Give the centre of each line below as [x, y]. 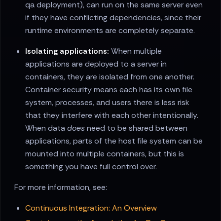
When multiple [136, 51]
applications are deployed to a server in [96, 64]
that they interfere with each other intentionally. [112, 115]
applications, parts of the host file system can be [114, 141]
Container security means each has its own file [109, 90]
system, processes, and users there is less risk [108, 103]
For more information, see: [61, 187]
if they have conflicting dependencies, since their [113, 18]
